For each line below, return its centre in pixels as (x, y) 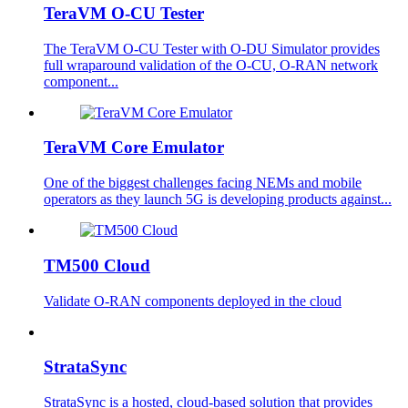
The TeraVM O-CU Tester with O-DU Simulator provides (212, 48)
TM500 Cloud (97, 265)
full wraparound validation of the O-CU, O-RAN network (211, 65)
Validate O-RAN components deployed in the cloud (193, 301)
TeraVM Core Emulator (134, 148)
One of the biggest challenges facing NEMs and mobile (203, 183)
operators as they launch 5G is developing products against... (218, 199)
